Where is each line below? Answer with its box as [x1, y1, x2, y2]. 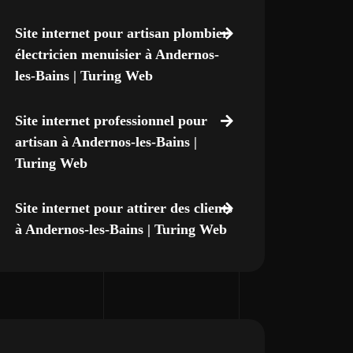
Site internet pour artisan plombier [14, 25, 229, 41]
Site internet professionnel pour [14, 113, 207, 128]
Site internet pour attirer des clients [14, 200, 232, 216]
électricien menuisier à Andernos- [14, 46, 219, 62]
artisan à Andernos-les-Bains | [14, 134, 197, 150]
